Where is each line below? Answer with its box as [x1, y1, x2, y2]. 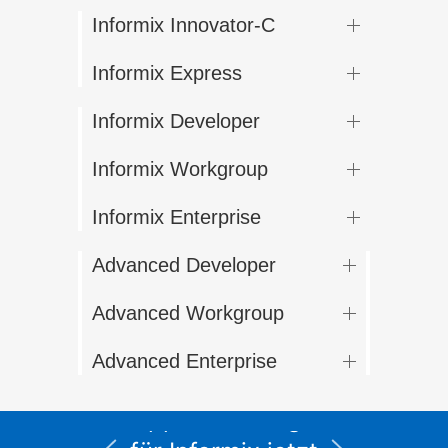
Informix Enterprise [92, 206, 261, 229]
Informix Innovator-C [92, 14, 275, 37]
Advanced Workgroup [92, 302, 284, 325]
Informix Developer [92, 110, 260, 133]
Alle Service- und [127, 370, 321, 400]
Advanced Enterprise [92, 350, 277, 373]
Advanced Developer [92, 254, 276, 277]
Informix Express [92, 62, 242, 85]
